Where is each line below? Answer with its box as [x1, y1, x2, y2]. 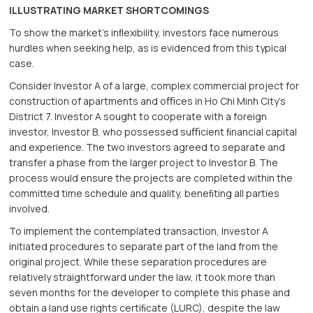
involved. [9, 202, 50, 216]
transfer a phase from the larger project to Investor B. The [9, 156, 279, 170]
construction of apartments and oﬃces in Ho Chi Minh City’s [9, 94, 286, 108]
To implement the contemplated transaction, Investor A [9, 224, 269, 238]
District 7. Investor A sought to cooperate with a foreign [9, 110, 268, 124]
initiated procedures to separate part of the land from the [9, 240, 279, 254]
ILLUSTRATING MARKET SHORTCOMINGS [9, 3, 210, 17]
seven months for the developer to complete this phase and [9, 286, 291, 300]
